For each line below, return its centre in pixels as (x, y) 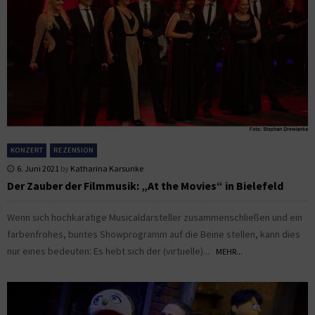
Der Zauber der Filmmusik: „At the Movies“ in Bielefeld (145, 186)
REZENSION (73, 150)
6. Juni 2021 (38, 169)
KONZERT (27, 150)
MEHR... (229, 252)
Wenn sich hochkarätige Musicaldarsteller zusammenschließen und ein (155, 218)
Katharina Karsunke (107, 169)
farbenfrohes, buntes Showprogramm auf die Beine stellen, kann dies (154, 234)
